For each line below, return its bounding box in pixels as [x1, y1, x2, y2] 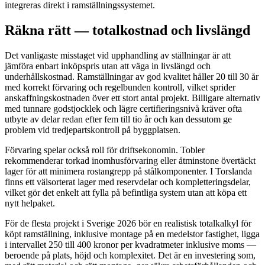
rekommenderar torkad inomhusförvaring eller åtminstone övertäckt [5, 156, 256, 166]
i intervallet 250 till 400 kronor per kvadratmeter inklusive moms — [5, 240, 256, 250]
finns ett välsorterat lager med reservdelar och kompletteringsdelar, [5, 177, 251, 188]
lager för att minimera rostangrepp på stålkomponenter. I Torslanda [5, 166, 252, 177]
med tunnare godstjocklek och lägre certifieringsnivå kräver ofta [5, 104, 242, 114]
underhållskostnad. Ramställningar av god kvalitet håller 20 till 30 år [5, 72, 258, 82]
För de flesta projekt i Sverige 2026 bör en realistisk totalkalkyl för [5, 218, 251, 229]
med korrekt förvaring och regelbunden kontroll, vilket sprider [5, 82, 235, 93]
